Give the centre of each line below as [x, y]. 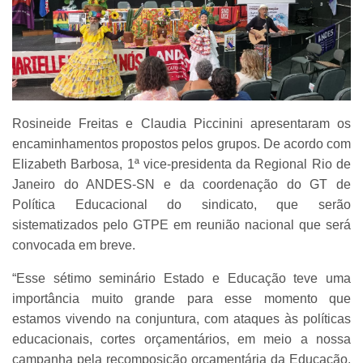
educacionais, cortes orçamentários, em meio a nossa [181, 340]
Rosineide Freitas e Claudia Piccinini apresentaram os [181, 124]
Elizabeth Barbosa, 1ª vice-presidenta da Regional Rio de [181, 164]
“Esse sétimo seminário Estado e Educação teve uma [181, 279]
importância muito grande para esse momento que [181, 299]
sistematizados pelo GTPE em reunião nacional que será [181, 225]
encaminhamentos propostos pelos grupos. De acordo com [181, 144]
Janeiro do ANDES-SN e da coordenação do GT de [181, 185]
